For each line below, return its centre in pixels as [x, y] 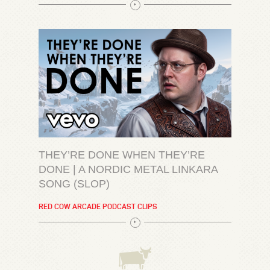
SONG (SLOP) [74, 184]
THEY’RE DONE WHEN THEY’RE [122, 155]
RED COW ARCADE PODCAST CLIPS [98, 206]
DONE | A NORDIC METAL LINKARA [128, 169]
